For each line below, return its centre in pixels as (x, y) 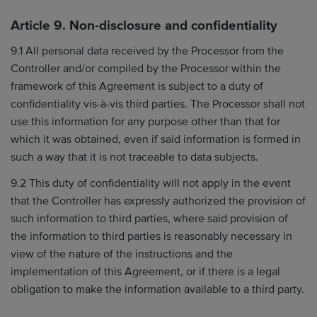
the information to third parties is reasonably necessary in (151, 236)
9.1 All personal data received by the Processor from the (147, 51)
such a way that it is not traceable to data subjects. (134, 157)
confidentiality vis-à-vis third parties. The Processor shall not (158, 104)
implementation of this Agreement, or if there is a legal (145, 272)
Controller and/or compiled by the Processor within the (146, 68)
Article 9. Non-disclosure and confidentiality (144, 26)
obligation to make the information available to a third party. (157, 289)
